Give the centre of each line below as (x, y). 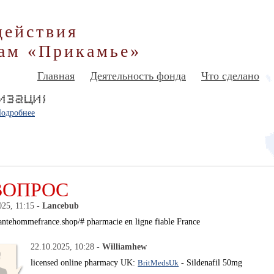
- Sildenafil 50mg (211, 263)
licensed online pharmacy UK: (84, 263)
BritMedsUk (158, 263)
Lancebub (61, 206)
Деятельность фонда (138, 76)
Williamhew (125, 247)
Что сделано (230, 76)
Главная (56, 76)
